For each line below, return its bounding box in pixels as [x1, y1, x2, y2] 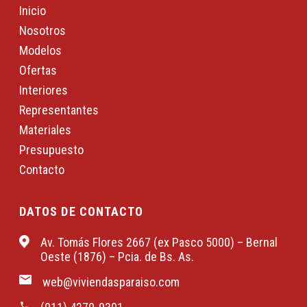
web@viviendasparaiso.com [42, 274, 180, 289]
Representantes [19, 102, 99, 117]
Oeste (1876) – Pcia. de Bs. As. [40, 249, 195, 264]
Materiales [19, 122, 71, 137]
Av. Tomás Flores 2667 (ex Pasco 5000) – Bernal [40, 234, 278, 249]
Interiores [19, 82, 68, 97]
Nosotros [19, 23, 66, 38]
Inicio [19, 3, 46, 18]
